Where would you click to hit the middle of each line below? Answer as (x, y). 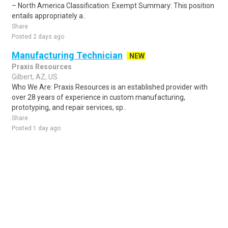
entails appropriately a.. (49, 16)
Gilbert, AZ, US (35, 77)
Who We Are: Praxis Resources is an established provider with (110, 87)
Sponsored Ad (24, 176)
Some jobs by (71, 213)
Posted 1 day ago (36, 128)
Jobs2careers (116, 213)
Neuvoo (165, 213)
